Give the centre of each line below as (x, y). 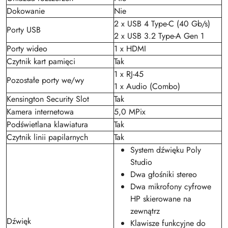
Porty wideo (27, 49)
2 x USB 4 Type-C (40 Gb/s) (162, 24)
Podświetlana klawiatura (47, 125)
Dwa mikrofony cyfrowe (171, 187)
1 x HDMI (130, 49)
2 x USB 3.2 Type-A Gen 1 (159, 36)
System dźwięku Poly (166, 150)
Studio (141, 162)
